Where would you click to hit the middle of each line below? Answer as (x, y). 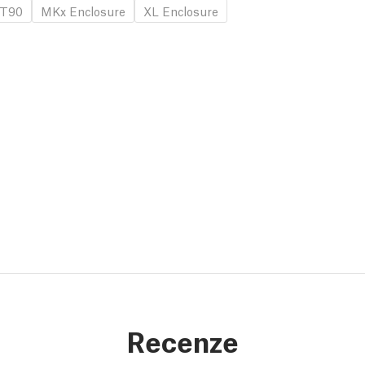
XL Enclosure (181, 11)
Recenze (182, 341)
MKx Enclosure (83, 11)
